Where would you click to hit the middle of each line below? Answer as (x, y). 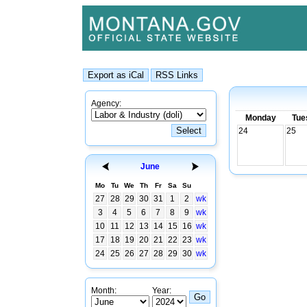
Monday (260, 118)
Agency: (106, 103)
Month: (104, 291)
